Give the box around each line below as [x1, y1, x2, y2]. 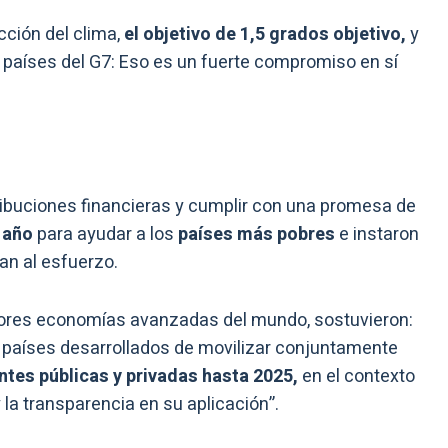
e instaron [335, 221, 419, 249]
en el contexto [298, 363, 415, 391]
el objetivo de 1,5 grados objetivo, [124, 21, 406, 49]
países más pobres [174, 221, 335, 249]
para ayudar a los [37, 221, 174, 249]
